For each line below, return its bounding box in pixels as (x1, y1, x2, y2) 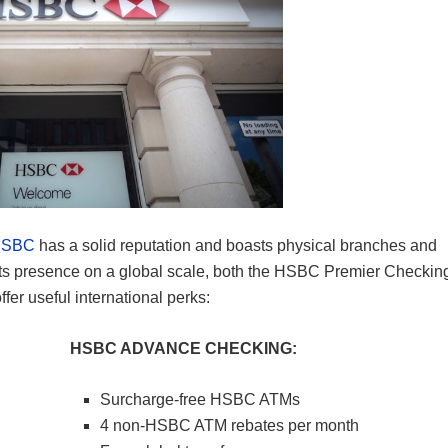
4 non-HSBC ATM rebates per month (100, 417, 359, 435)
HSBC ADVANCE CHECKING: (70, 340, 297, 358)
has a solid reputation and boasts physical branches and (35, 237, 437, 255)
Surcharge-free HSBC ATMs (100, 391, 300, 409)
